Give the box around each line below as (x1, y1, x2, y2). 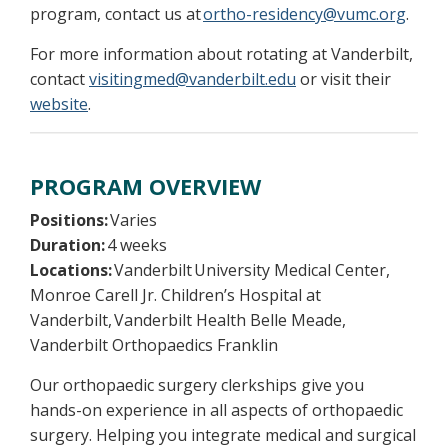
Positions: (30, 209, 108, 231)
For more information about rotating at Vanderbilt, (30, 43, 413, 65)
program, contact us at (30, 3, 203, 25)
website (30, 93, 88, 115)
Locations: (30, 259, 112, 281)
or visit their (296, 68, 391, 90)
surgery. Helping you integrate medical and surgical (30, 424, 416, 446)
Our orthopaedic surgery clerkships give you (30, 374, 364, 396)
